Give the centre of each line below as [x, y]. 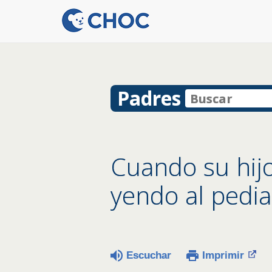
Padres [149, 98]
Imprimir [223, 255]
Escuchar [149, 255]
